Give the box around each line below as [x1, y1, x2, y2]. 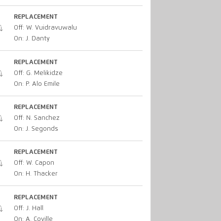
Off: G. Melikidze [13, 70, 63, 76]
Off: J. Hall [13, 205, 43, 212]
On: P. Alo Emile [13, 80, 60, 87]
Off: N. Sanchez [13, 114, 60, 121]
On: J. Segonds [13, 125, 58, 132]
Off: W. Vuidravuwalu [13, 25, 77, 32]
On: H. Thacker [13, 171, 58, 178]
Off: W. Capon [13, 160, 54, 167]
